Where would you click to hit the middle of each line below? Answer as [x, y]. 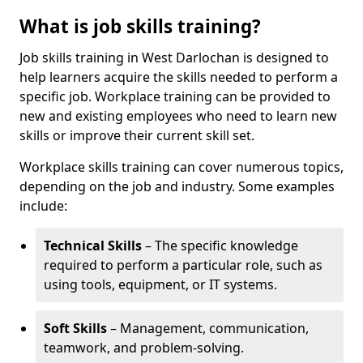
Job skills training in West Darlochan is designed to [174, 58]
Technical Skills [93, 246]
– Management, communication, [208, 328]
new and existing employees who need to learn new [178, 116]
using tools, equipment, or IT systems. [160, 284]
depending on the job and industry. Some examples [177, 186]
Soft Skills [75, 328]
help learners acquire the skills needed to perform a [179, 77]
